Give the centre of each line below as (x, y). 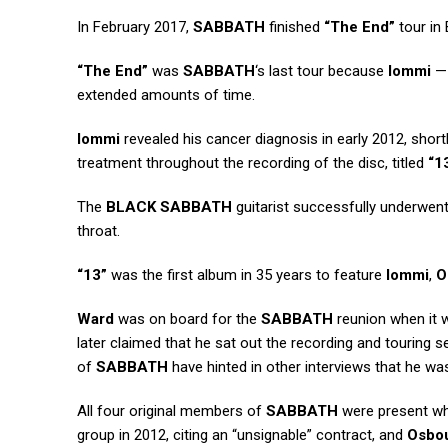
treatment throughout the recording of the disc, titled (252, 163)
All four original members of (171, 411)
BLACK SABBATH (169, 207)
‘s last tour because (321, 71)
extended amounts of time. (166, 95)
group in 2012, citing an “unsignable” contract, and (242, 435)
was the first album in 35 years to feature (246, 275)
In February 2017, (135, 27)
